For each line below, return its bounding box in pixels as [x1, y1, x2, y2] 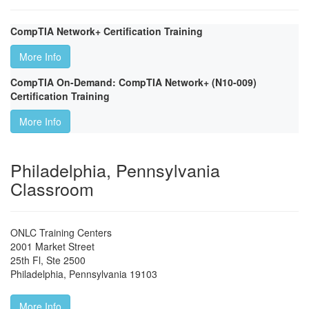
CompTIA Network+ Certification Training [10, 24, 203, 39]
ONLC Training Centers [10, 226, 112, 240]
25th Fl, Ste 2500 [10, 253, 86, 268]
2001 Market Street [10, 239, 94, 254]
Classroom [10, 176, 94, 201]
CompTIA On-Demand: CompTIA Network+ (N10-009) [10, 75, 257, 90]
